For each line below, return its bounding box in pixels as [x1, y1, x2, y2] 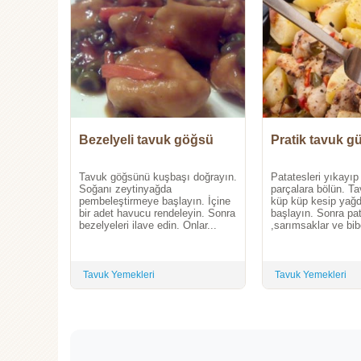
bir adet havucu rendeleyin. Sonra [79, 207, 235, 220]
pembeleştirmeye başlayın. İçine [79, 195, 230, 208]
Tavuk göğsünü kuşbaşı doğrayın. [79, 171, 237, 184]
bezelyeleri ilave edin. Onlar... [79, 219, 217, 232]
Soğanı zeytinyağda [79, 183, 172, 196]
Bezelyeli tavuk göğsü [79, 133, 214, 147]
